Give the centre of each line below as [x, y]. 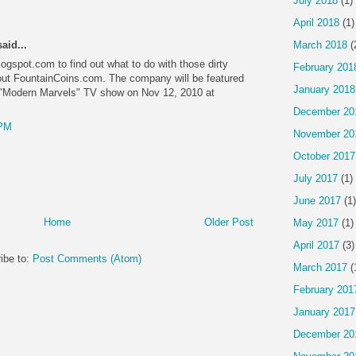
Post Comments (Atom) [87, 258]
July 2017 [315, 178]
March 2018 [320, 44]
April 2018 [316, 22]
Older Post [229, 222]
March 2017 [320, 267]
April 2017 [316, 245]
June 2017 [317, 200]
